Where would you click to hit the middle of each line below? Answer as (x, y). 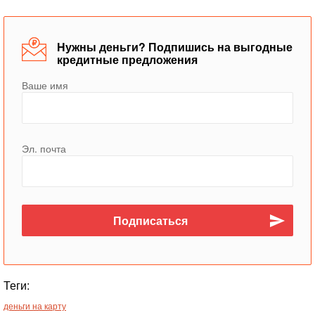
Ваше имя (45, 85)
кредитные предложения (127, 59)
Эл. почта (44, 148)
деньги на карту (35, 306)
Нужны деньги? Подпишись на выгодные (175, 47)
